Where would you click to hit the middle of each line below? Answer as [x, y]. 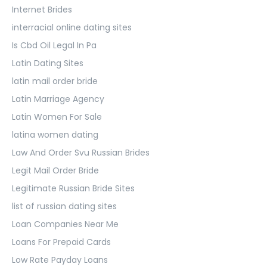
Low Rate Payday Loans [60, 260]
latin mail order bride [55, 81]
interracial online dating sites [72, 27]
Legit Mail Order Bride [55, 170]
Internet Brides [42, 9]
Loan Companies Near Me [65, 224]
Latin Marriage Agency [58, 99]
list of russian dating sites [64, 206]
